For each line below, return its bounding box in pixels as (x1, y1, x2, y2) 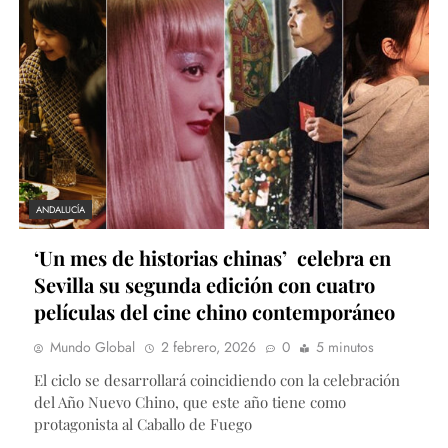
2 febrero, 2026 (161, 336, 256, 357)
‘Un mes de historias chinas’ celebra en (34, 243, 391, 271)
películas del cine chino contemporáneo (34, 297, 395, 325)
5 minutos (316, 336, 374, 357)
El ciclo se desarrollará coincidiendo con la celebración (34, 369, 400, 390)
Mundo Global (50, 336, 135, 357)
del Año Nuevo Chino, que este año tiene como (34, 391, 346, 412)
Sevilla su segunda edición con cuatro (34, 270, 375, 298)
